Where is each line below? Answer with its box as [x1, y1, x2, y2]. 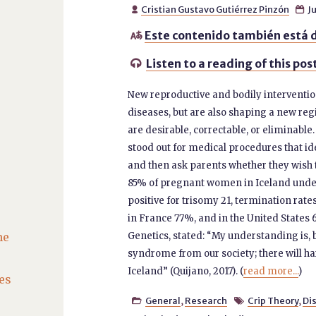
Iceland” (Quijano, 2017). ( [127, 265, 243, 277]
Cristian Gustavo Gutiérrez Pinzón [141, 4, 290, 15]
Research [185, 295, 228, 306]
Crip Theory [247, 295, 298, 306]
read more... [243, 265, 298, 277]
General [145, 295, 181, 306]
